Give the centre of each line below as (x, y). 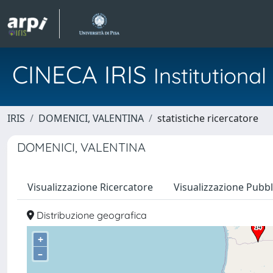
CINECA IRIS (83, 74)
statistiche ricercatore (208, 118)
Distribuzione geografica (90, 215)
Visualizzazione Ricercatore (90, 187)
